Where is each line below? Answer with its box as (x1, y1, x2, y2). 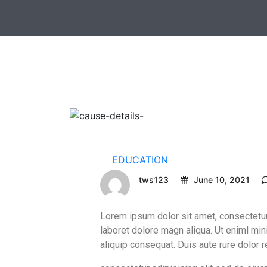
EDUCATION (112, 154, 168, 166)
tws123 (139, 175, 169, 185)
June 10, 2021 (194, 175, 250, 185)
